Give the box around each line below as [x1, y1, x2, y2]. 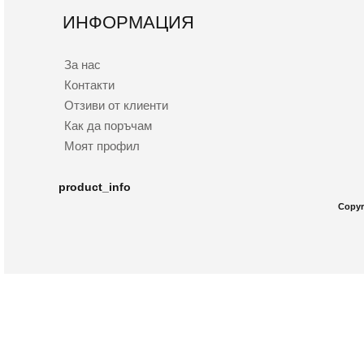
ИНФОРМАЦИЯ [63, 11, 194, 32]
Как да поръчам [64, 118, 153, 132]
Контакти [64, 77, 115, 92]
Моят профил [64, 138, 141, 153]
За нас [64, 57, 102, 71]
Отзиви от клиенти [64, 97, 169, 112]
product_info [58, 181, 131, 194]
